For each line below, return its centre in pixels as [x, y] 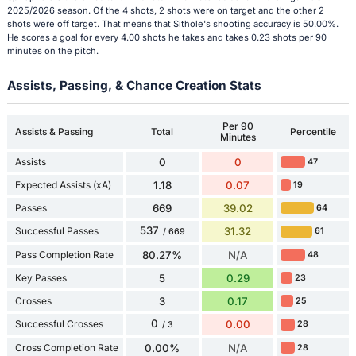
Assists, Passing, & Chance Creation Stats [134, 86]
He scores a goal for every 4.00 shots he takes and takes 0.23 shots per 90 [166, 38]
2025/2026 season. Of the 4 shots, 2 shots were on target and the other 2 [165, 11]
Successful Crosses [59, 324]
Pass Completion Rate [64, 254]
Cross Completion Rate [66, 347]
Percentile [313, 132]
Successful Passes [56, 231]
